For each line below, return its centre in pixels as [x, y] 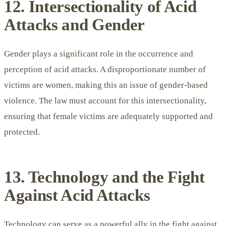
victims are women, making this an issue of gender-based [106, 85]
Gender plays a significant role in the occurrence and [99, 54]
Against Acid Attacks [77, 195]
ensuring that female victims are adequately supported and [108, 117]
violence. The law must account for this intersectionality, [105, 101]
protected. [22, 132]
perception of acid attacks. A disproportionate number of [105, 70]
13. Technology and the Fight [104, 177]
